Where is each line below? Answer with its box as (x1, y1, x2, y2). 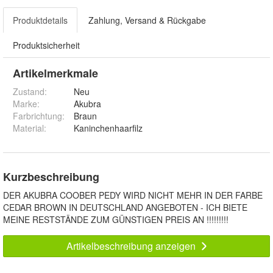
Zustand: (13, 85, 47, 97)
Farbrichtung (13, 109, 62, 122)
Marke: (13, 97, 40, 110)
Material (13, 121, 44, 134)
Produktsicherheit (13, 38, 80, 51)
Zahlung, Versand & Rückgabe (88, 13, 206, 26)
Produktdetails (13, 13, 68, 26)
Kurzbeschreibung (3, 168, 99, 185)
